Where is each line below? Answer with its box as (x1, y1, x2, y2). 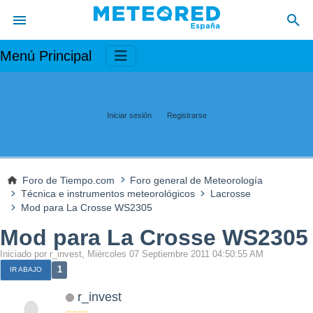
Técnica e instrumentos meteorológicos (20, 188, 195, 200)
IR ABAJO (10, 265, 42, 274)
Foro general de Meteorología (130, 174, 263, 186)
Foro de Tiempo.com (22, 174, 115, 186)
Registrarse (166, 110, 207, 119)
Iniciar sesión (106, 110, 152, 119)
